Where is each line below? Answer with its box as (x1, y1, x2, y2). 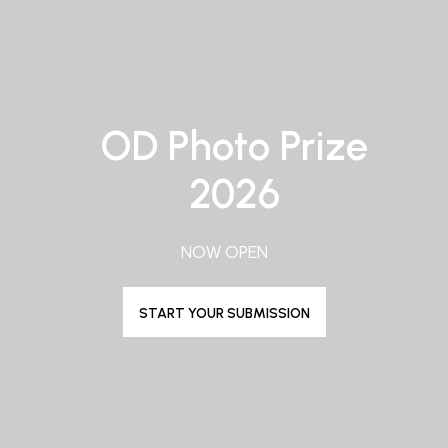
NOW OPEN (180, 241, 268, 263)
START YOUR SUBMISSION (138, 305, 310, 322)
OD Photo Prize (100, 122, 369, 170)
